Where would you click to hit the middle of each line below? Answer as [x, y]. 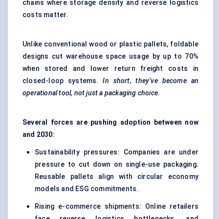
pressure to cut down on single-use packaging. [117, 164]
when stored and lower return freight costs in [110, 69]
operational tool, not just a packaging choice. [91, 93]
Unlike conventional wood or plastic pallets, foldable [110, 44]
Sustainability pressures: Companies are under [117, 152]
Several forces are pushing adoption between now [110, 122]
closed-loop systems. [63, 81]
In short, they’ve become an [151, 81]
